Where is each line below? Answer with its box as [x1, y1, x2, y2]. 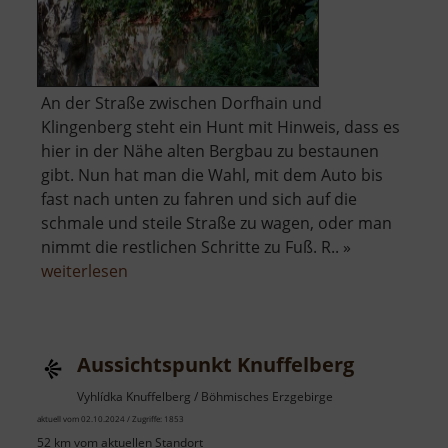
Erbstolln [127, 307, 195, 330]
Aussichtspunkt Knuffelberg [77, 351, 354, 379]
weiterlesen [41, 260, 128, 283]
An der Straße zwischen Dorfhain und [41, 92, 322, 115]
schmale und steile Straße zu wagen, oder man [41, 212, 392, 235]
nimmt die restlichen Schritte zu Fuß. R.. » [41, 236, 351, 259]
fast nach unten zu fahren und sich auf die [41, 188, 357, 211]
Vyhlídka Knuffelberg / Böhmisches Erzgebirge [77, 388, 333, 406]
